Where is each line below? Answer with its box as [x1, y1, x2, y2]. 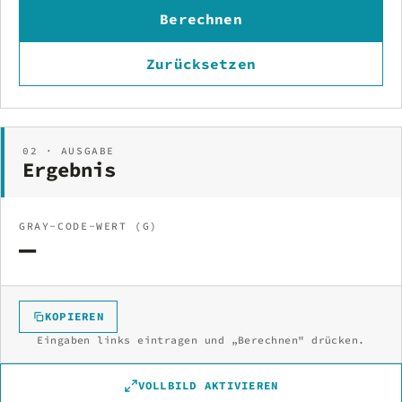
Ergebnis [22, 156, 116, 182]
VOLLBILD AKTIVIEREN [137, 378, 279, 392]
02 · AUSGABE [22, 144, 115, 157]
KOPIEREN [45, 309, 104, 323]
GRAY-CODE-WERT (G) [19, 219, 159, 232]
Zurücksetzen [146, 54, 256, 73]
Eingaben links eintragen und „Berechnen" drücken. [37, 333, 365, 346]
